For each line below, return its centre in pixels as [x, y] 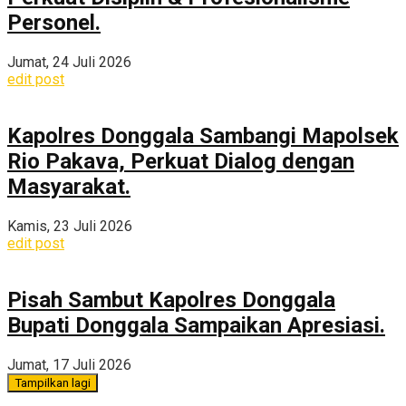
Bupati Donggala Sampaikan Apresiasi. [196, 325]
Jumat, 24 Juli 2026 [69, 62]
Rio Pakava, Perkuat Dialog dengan [181, 161]
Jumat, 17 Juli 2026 [69, 364]
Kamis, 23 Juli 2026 [70, 226]
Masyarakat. [69, 186]
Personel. [54, 23]
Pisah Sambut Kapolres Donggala [171, 300]
